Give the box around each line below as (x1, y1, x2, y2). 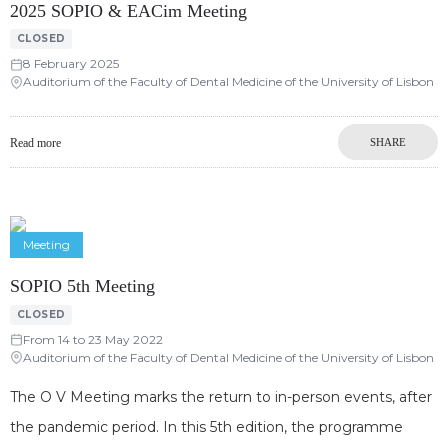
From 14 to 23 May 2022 (23, 331, 163, 347)
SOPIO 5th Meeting (10, 276, 155, 297)
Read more (10, 136, 61, 151)
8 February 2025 (23, 56, 119, 72)
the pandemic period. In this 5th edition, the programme (10, 417, 403, 436)
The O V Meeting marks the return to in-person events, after (10, 387, 432, 406)
